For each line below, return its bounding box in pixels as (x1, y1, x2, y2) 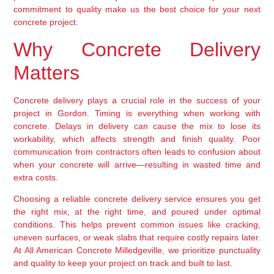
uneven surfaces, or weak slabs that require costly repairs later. (13, 232, 261, 243)
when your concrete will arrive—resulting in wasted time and (13, 159, 261, 169)
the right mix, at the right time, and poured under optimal (13, 207, 261, 217)
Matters (13, 61, 80, 84)
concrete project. (13, 17, 79, 28)
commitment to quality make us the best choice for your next (13, 4, 261, 15)
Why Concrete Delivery (13, 38, 261, 61)
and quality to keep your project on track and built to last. (13, 258, 233, 268)
